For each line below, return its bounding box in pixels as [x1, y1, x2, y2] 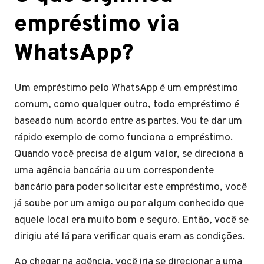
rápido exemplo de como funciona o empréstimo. [14, 131, 233, 144]
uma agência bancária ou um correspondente [14, 164, 214, 177]
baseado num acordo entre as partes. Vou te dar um [14, 114, 242, 128]
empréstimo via [14, 11, 180, 39]
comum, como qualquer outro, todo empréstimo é [14, 98, 239, 111]
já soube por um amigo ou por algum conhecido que [14, 197, 244, 210]
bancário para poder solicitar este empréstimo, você [14, 180, 247, 194]
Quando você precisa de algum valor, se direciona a [14, 147, 243, 161]
